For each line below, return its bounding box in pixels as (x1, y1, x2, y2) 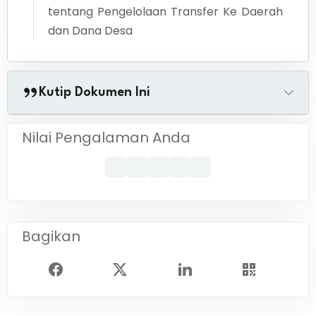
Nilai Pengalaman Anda (22, 128, 190, 147)
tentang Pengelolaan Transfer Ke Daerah (48, 4, 283, 20)
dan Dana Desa (48, 23, 133, 39)
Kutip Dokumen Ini (39, 86, 150, 99)
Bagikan (22, 226, 80, 246)
